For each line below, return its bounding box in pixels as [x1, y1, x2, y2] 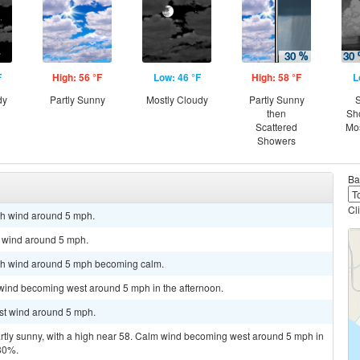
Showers [257, 133, 296, 147]
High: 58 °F [252, 70, 301, 84]
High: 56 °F [52, 70, 102, 84]
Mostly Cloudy [145, 92, 208, 106]
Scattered [256, 120, 297, 133]
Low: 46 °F [153, 70, 201, 84]
